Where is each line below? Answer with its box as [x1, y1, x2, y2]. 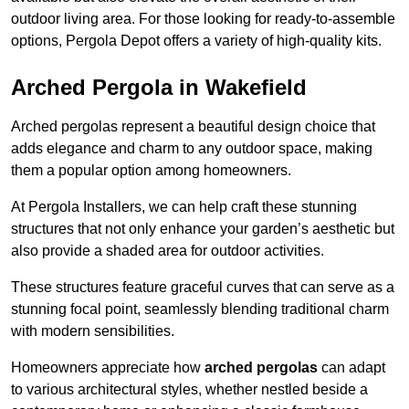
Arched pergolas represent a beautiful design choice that [11, 119, 375, 135]
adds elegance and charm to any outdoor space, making [11, 141, 372, 157]
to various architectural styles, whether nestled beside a [11, 382, 368, 398]
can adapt [318, 360, 385, 376]
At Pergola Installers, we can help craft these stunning [11, 199, 357, 215]
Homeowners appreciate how [11, 360, 204, 376]
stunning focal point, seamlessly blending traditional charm [11, 301, 389, 318]
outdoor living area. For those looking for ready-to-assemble [11, 11, 395, 27]
